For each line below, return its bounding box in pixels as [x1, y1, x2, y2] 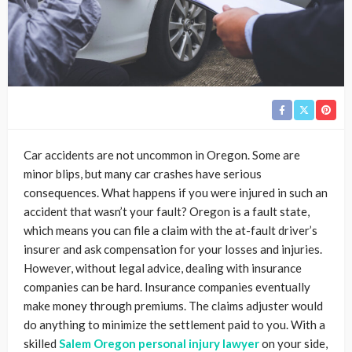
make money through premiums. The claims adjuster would [24, 299, 323, 313]
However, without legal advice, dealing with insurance [24, 261, 302, 276]
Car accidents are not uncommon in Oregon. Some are [24, 148, 300, 163]
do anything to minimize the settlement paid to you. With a [24, 317, 325, 332]
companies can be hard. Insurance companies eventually [24, 280, 310, 295]
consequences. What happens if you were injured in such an [24, 185, 328, 200]
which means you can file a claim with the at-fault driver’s [24, 223, 317, 238]
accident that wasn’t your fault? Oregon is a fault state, [24, 204, 310, 219]
